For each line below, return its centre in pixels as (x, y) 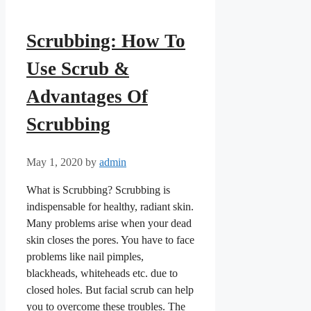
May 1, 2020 (54, 162)
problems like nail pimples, (85, 256)
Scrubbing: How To (106, 41)
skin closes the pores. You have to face (110, 239)
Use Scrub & (78, 69)
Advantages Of (87, 97)
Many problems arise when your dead (109, 223)
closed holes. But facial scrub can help (110, 289)
